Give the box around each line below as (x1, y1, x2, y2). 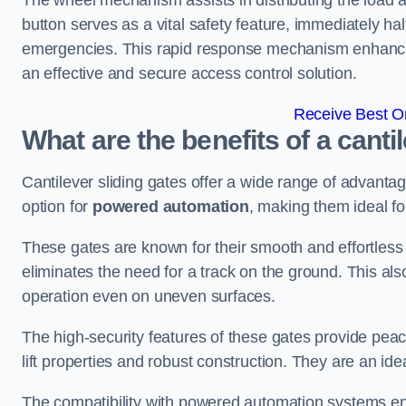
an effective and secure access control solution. (22, 64, 357, 82)
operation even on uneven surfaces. (22, 287, 275, 305)
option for (22, 198, 93, 216)
